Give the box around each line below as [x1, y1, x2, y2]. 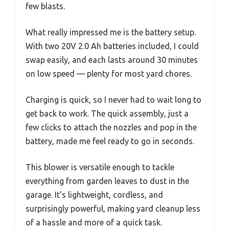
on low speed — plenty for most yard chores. [26, 68, 192, 78]
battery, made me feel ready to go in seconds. [26, 136, 194, 146]
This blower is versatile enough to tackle [26, 162, 174, 172]
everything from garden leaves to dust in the [26, 176, 189, 186]
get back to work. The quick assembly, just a [26, 108, 189, 118]
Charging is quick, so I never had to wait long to [26, 95, 201, 104]
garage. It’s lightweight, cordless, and [26, 190, 163, 199]
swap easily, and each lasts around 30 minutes [26, 55, 198, 64]
